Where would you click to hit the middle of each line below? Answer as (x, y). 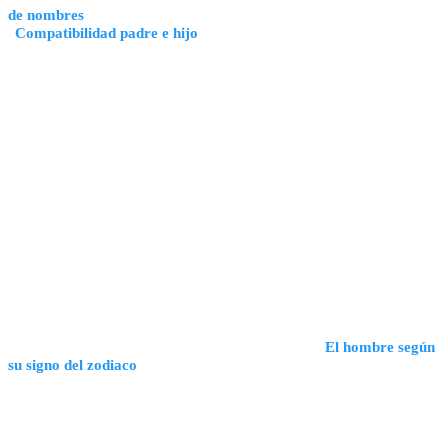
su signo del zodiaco (72, 364)
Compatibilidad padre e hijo (106, 32)
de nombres (46, 14)
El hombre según (380, 346)
